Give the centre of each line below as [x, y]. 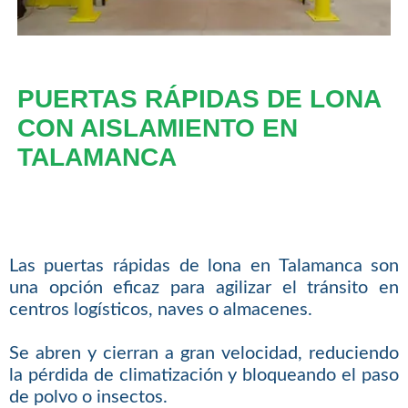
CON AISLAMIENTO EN [157, 127]
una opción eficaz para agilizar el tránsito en [204, 288]
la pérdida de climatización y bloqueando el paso [204, 376]
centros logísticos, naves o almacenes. [160, 310]
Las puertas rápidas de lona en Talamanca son [204, 266]
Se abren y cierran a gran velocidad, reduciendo [204, 354]
